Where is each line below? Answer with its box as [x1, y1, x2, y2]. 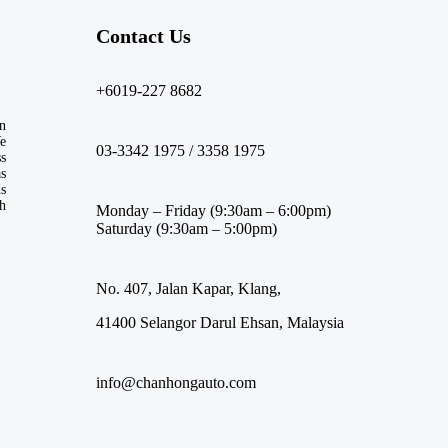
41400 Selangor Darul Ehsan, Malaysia [96, 313, 344, 331]
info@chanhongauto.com [96, 373, 256, 391]
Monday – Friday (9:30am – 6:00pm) [96, 201, 331, 219]
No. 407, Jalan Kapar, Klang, [96, 279, 281, 297]
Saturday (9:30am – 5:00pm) [96, 219, 277, 237]
